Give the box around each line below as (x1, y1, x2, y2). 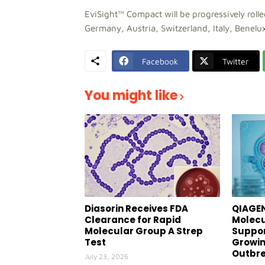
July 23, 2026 (85, 252, 128, 261)
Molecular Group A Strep (85, 225, 203, 237)
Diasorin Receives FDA (85, 202, 188, 215)
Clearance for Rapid (85, 214, 181, 226)
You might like (85, 86, 177, 105)
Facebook (142, 56, 178, 66)
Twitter (222, 56, 248, 66)
